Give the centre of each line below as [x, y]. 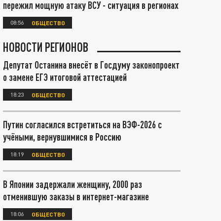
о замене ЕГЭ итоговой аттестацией [65, 77]
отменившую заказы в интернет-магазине [76, 196]
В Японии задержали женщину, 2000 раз [73, 184]
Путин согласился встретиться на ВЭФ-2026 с [82, 124]
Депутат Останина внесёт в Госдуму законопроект [91, 65]
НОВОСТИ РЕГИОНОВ [46, 47]
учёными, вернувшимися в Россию [62, 137]
